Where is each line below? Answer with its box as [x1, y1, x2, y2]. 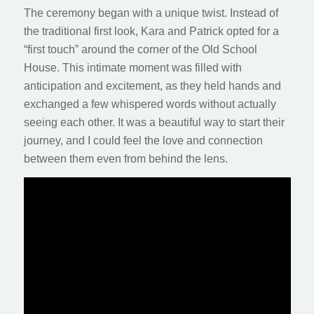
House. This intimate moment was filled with [23, 61, 242, 74]
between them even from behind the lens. [23, 152, 228, 165]
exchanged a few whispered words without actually [23, 97, 276, 110]
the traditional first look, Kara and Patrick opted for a [23, 25, 279, 37]
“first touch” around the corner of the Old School [23, 43, 257, 55]
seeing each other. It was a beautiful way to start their [23, 116, 285, 128]
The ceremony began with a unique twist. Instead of [23, 6, 278, 19]
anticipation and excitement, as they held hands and [23, 79, 281, 92]
